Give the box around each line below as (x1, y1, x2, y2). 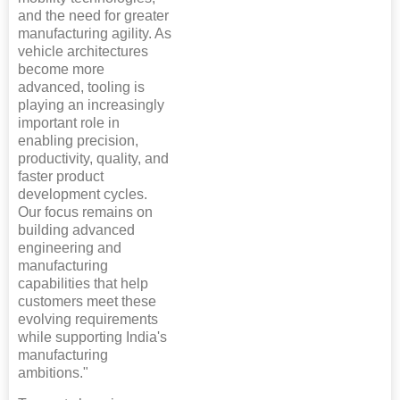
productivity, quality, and (18, 151, 169, 167)
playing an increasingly (18, 97, 164, 113)
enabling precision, (18, 133, 138, 149)
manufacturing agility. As (18, 26, 171, 42)
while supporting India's (18, 329, 167, 346)
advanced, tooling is (18, 79, 145, 96)
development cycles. (18, 187, 147, 203)
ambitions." (18, 365, 88, 381)
